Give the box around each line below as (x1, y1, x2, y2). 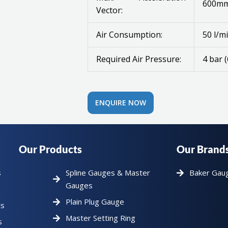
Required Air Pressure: (96, 53, 181, 65)
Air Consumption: (96, 29, 162, 40)
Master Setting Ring (65, 213, 135, 223)
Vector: (96, 5, 123, 16)
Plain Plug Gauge (65, 196, 124, 207)
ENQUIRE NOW (95, 98, 146, 107)
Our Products (18, 143, 82, 155)
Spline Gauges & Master (65, 167, 150, 178)
